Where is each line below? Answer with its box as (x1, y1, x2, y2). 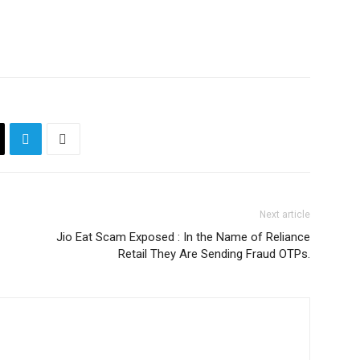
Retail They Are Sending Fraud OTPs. (118, 247, 310, 261)
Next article (260, 209, 310, 220)
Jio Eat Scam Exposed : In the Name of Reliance (56, 230, 310, 244)
